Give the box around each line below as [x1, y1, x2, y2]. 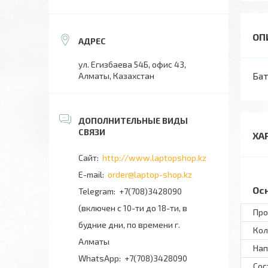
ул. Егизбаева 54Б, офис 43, [78, 59, 186, 69]
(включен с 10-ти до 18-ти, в [78, 203, 187, 213]
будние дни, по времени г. [78, 220, 180, 230]
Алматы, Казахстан [78, 71, 154, 81]
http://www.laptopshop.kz [102, 153, 206, 163]
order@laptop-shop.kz [108, 169, 192, 179]
